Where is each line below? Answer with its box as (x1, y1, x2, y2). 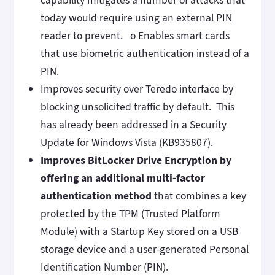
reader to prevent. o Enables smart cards (40, 28, 230, 44)
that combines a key (151, 188, 246, 204)
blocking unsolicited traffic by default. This (40, 99, 234, 115)
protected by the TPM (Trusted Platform (40, 206, 220, 222)
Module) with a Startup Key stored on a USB (40, 224, 238, 239)
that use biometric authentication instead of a (40, 46, 249, 61)
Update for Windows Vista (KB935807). (40, 135, 213, 150)
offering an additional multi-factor (40, 171, 205, 186)
